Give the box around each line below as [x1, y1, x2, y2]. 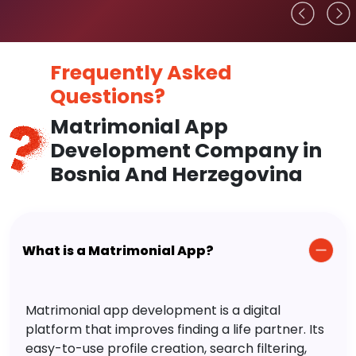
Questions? [49, 83, 165, 111]
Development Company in [49, 137, 322, 165]
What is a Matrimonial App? [22, 241, 214, 260]
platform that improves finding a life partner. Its [25, 320, 324, 339]
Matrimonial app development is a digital [25, 301, 281, 320]
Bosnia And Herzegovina [49, 161, 303, 189]
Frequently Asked [49, 59, 232, 87]
